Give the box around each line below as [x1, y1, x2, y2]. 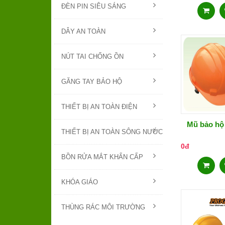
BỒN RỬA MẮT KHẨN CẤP [61, 153, 143, 161]
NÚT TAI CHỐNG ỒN [61, 53, 124, 61]
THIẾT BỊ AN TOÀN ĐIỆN [61, 103, 137, 111]
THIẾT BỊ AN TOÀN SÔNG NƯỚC [61, 128, 163, 136]
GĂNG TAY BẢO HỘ [61, 78, 122, 86]
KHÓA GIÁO [61, 178, 98, 186]
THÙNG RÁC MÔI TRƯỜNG [61, 203, 145, 211]
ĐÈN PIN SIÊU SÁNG [61, 3, 126, 11]
